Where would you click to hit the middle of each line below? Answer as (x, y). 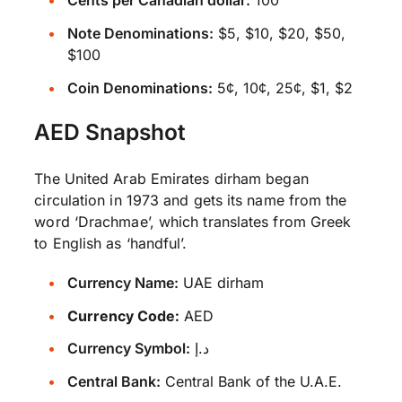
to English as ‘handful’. (111, 243)
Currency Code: (123, 315)
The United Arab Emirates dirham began (171, 178)
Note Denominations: (140, 33)
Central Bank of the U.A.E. (251, 382)
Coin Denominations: (140, 87)
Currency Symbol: (128, 349)
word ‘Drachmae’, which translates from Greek (193, 221)
